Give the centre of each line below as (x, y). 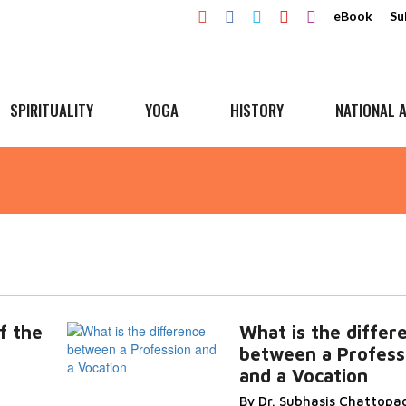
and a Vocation (303, 376)
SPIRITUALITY (52, 110)
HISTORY (257, 110)
